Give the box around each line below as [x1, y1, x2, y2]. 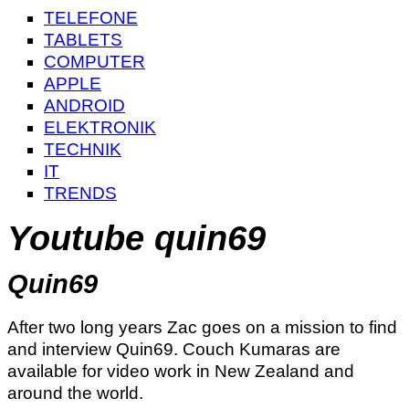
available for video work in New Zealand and [7, 361, 354, 381]
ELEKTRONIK [44, 118, 156, 137]
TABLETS [44, 30, 122, 49]
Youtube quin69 [7, 219, 266, 258]
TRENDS [44, 184, 117, 203]
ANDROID [44, 96, 125, 115]
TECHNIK [44, 140, 121, 159]
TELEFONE [44, 8, 138, 27]
